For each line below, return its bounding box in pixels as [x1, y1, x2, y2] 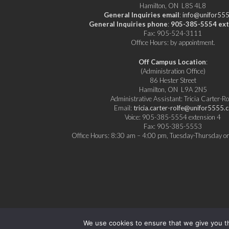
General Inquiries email [104, 11, 180, 19]
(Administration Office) [140, 66, 205, 75]
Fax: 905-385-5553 [144, 122, 202, 130]
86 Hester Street [149, 76, 196, 84]
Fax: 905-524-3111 [144, 29, 202, 37]
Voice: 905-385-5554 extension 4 [125, 112, 221, 121]
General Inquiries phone [89, 20, 168, 28]
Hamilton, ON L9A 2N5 [139, 85, 207, 94]
